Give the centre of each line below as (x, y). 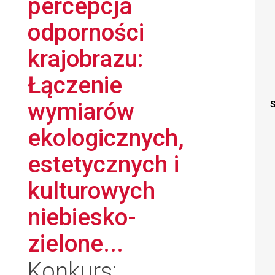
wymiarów (81, 111)
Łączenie (75, 85)
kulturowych (91, 191)
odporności (86, 32)
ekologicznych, (106, 138)
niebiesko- (82, 217)
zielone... (76, 243)
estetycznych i (103, 164)
